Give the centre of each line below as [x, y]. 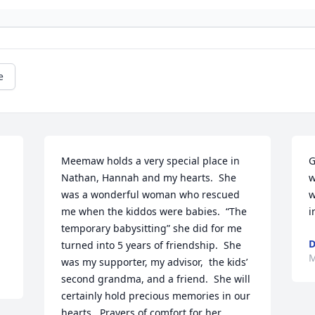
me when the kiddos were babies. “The [154, 212]
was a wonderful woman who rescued [151, 195]
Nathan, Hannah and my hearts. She [149, 178]
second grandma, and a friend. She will [156, 279]
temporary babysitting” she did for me [152, 229]
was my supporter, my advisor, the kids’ [155, 262]
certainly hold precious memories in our [156, 296]
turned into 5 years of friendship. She [152, 245]
